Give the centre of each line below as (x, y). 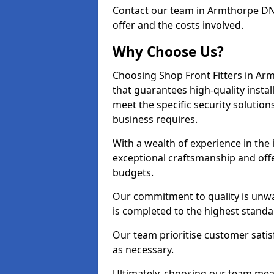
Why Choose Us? (168, 52)
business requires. (155, 119)
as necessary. (143, 250)
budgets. (133, 172)
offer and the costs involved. (178, 25)
